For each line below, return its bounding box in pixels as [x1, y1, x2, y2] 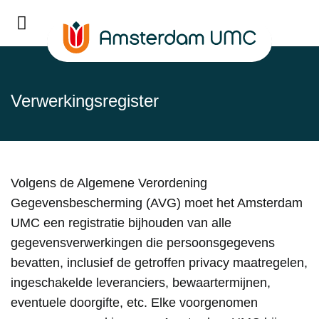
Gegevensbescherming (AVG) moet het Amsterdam [11, 196, 303, 210]
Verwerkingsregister [11, 91, 159, 110]
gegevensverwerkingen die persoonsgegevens [11, 236, 275, 250]
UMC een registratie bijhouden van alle [11, 216, 231, 230]
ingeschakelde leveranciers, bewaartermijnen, [11, 276, 271, 290]
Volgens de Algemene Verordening [11, 176, 207, 190]
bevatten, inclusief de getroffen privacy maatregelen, [11, 256, 308, 270]
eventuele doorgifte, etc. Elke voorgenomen [11, 296, 258, 310]
